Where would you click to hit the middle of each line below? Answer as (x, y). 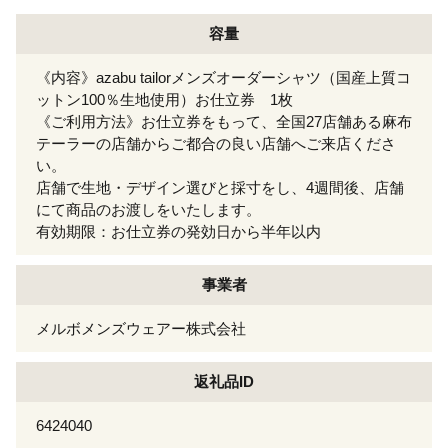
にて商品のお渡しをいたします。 (148, 209)
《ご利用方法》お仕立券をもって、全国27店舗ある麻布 (224, 121)
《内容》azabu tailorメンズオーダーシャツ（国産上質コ (223, 77)
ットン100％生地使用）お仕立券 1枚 (164, 99)
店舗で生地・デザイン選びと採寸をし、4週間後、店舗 (220, 187)
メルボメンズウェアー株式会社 (141, 328)
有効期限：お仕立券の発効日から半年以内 (178, 231)
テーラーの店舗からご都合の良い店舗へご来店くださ (216, 143)
